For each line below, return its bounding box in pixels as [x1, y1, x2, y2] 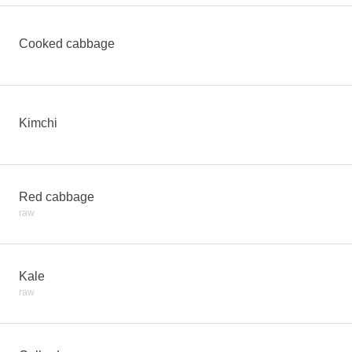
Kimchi [19, 116, 57, 130]
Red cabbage [19, 190, 94, 203]
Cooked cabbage [19, 37, 115, 50]
